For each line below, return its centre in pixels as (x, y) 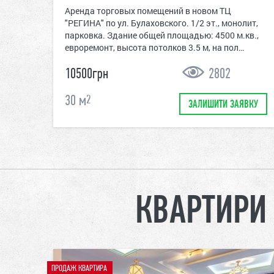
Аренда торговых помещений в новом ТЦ (148, 11)
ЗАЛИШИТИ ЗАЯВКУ (223, 105)
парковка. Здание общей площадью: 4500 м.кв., (162, 35)
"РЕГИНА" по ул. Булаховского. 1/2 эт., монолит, (161, 23)
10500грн (87, 75)
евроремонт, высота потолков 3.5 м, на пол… (154, 48)
